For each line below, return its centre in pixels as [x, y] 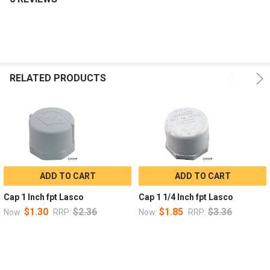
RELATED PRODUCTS [58, 78]
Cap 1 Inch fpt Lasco [43, 197]
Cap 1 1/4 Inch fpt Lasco [186, 197]
